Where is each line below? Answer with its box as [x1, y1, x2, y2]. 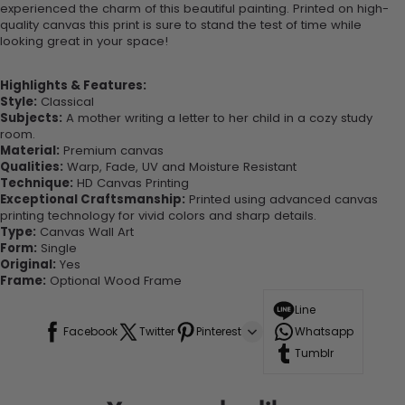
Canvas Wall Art [36, 223, 134, 241]
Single [37, 240, 77, 258]
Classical [37, 93, 94, 111]
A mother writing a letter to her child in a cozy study [62, 109, 372, 127]
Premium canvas [60, 142, 164, 160]
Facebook [63, 324, 118, 340]
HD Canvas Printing [73, 174, 189, 193]
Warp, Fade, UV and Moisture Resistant [63, 158, 297, 176]
